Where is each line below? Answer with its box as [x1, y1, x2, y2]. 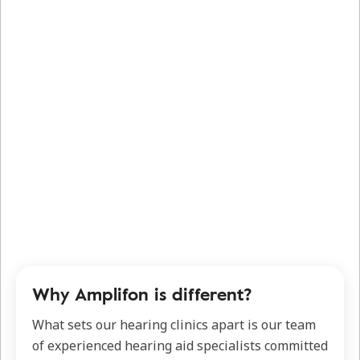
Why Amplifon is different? [32, 280, 252, 308]
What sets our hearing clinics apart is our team [32, 316, 316, 334]
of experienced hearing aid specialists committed [32, 337, 328, 355]
